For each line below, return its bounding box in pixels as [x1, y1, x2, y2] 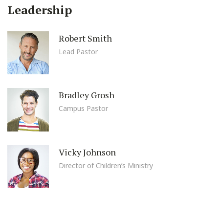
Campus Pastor [59, 104, 108, 113]
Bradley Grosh [59, 88, 114, 101]
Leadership [7, 1, 72, 18]
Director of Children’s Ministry [59, 160, 153, 170]
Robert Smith [59, 32, 112, 44]
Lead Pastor [59, 46, 98, 56]
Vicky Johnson [59, 146, 116, 158]
